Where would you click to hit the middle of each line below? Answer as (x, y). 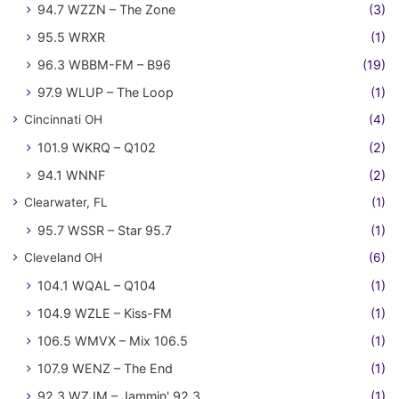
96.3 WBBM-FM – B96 (104, 65)
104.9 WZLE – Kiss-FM (105, 313)
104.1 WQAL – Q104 (97, 285)
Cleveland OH (63, 257)
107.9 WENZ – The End (105, 368)
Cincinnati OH (63, 119)
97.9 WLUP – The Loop (106, 92)
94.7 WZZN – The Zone (106, 9)
